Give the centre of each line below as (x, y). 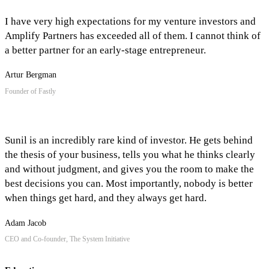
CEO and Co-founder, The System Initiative (67, 239)
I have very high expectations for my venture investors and (130, 21)
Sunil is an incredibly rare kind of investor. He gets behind (129, 141)
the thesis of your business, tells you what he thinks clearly (130, 155)
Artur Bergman (31, 75)
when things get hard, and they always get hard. (106, 198)
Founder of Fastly (30, 91)
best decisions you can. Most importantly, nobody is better (129, 184)
